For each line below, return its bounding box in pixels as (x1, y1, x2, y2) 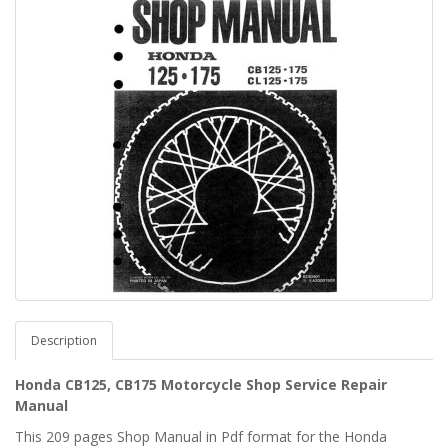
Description (31, 332, 97, 349)
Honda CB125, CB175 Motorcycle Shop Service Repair (15, 375, 387, 394)
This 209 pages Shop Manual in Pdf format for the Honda (15, 427, 387, 446)
